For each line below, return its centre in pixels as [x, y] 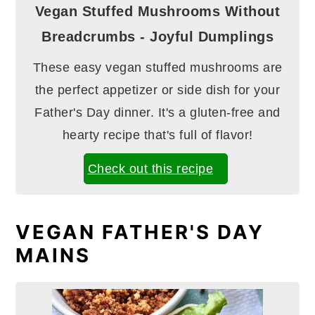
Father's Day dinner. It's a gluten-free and [157, 113]
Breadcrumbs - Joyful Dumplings [157, 37]
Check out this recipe [150, 169]
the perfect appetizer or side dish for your [157, 90]
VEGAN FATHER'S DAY [140, 232]
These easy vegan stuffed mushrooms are [157, 68]
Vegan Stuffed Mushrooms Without [157, 12]
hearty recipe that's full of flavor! [157, 135]
